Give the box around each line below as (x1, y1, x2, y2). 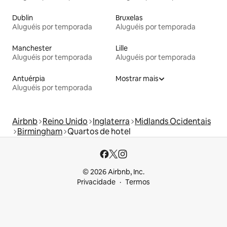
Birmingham (17, 126, 62, 137)
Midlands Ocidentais (135, 116, 211, 127)
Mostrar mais (116, 73, 159, 83)
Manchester (12, 43, 52, 53)
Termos (125, 177, 150, 186)
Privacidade (77, 177, 116, 186)
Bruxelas (116, 13, 143, 22)
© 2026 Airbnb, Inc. (83, 167, 144, 176)
